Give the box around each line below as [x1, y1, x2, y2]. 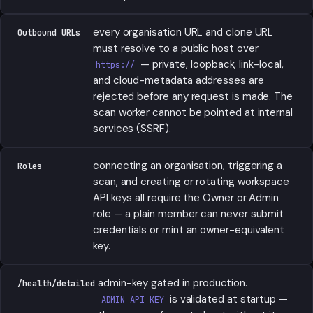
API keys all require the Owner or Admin [93, 191, 279, 205]
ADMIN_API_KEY [101, 294, 164, 305]
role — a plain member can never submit [93, 207, 284, 221]
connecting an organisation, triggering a [93, 159, 283, 173]
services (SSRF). [93, 122, 171, 136]
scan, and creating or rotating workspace [93, 175, 290, 189]
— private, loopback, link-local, [137, 57, 284, 71]
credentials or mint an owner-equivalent [93, 223, 285, 237]
